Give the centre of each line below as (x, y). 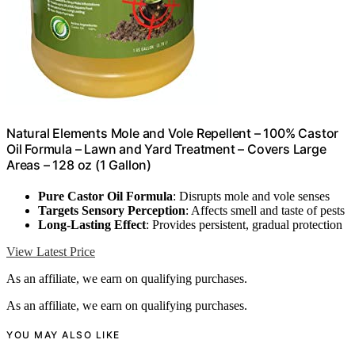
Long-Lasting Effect (92, 224)
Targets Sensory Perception (112, 210)
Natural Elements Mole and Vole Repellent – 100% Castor (173, 133)
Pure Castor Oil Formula (105, 196)
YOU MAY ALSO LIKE (63, 335)
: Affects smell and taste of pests (265, 210)
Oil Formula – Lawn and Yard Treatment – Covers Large (166, 149)
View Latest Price (51, 251)
